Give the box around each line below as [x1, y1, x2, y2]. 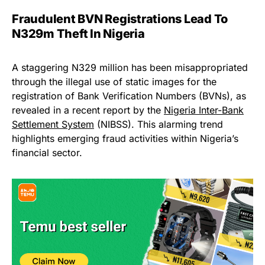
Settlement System [12, 118, 94, 131]
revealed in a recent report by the [12, 104, 164, 117]
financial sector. [12, 147, 82, 159]
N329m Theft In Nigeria [12, 27, 145, 41]
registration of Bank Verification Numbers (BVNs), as [12, 90, 246, 102]
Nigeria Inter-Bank [164, 104, 244, 117]
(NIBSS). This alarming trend [94, 118, 223, 131]
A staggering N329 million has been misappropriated [12, 62, 248, 74]
